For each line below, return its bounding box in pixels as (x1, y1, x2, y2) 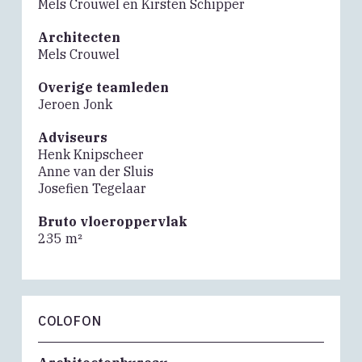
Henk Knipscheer (37, 146, 144, 163)
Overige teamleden (37, 79, 169, 96)
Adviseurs (37, 129, 107, 146)
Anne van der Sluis (37, 163, 154, 180)
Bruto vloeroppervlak (37, 213, 187, 230)
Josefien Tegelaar (37, 180, 146, 197)
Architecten (37, 29, 120, 46)
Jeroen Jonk (37, 96, 112, 113)
